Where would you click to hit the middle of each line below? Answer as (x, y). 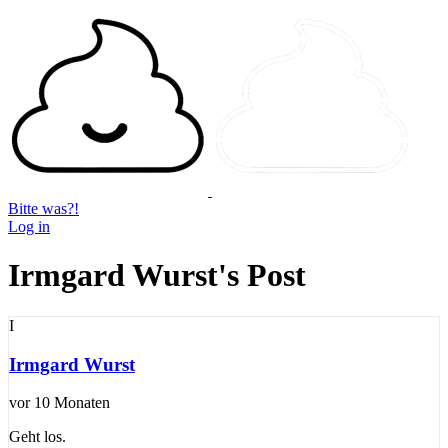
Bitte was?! (43, 208)
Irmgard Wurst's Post (157, 275)
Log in (29, 226)
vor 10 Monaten (59, 403)
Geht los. (37, 437)
